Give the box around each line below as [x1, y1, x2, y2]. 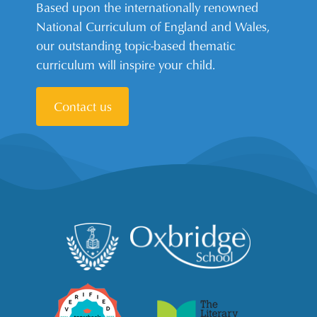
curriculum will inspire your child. [36, 54, 216, 74]
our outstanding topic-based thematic [36, 35, 236, 54]
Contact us [53, 96, 112, 115]
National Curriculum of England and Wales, [36, 16, 270, 35]
